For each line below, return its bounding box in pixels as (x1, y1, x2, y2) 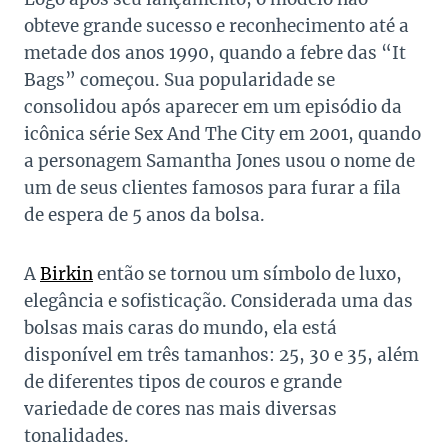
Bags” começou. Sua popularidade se (24, 69, 335, 92)
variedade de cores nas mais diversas (24, 398, 337, 421)
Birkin (40, 263, 93, 286)
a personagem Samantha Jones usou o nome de (24, 150, 415, 173)
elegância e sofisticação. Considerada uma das (24, 290, 413, 313)
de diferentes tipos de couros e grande (24, 371, 342, 394)
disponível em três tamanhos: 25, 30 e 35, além (24, 344, 419, 367)
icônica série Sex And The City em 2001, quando (24, 123, 421, 146)
